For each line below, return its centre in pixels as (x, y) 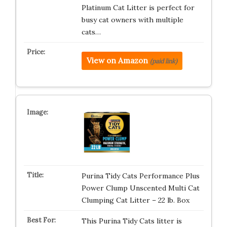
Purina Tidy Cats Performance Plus (140, 176)
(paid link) (163, 61)
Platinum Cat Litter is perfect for (138, 8)
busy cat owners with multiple (132, 20)
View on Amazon (117, 61)
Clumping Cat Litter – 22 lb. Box (135, 200)
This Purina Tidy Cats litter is (131, 221)
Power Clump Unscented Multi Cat (140, 188)
